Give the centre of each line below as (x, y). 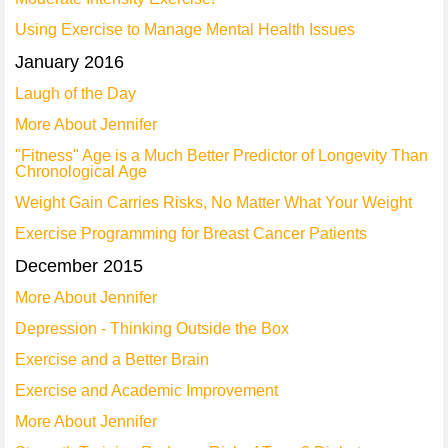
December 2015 (79, 266)
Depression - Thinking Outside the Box (152, 328)
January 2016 (69, 62)
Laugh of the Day (75, 93)
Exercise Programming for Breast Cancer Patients (191, 233)
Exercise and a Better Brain (112, 359)
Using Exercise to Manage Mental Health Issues (185, 29)
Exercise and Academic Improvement (146, 390)
